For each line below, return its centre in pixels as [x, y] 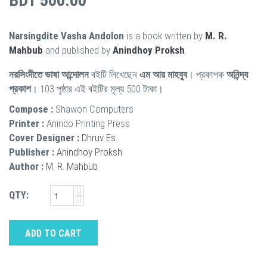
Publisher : [32, 152]
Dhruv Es [99, 137]
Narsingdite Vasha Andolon [66, 35]
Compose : [31, 109]
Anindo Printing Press [88, 123]
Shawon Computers [94, 109]
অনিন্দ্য [237, 74]
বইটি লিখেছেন [114, 74]
